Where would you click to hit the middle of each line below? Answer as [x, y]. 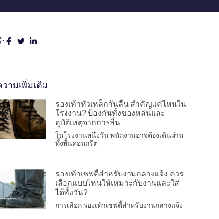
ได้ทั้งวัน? [72, 192]
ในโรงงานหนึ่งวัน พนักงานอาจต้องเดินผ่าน [120, 135]
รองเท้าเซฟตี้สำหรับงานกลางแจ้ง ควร [120, 174]
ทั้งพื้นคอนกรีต [77, 143]
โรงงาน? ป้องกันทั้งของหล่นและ [110, 113]
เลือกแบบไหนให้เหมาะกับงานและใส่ [118, 183]
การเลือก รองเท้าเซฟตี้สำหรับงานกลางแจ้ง [119, 205]
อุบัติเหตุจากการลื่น [88, 122]
